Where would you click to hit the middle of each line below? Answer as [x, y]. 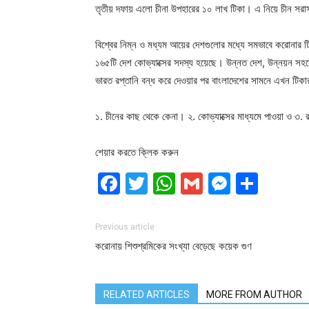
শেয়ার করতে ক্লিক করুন [137, 152]
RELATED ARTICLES [147, 295]
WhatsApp [230, 183]
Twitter [185, 183]
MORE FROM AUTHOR [254, 295]
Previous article [125, 227]
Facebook [171, 183]
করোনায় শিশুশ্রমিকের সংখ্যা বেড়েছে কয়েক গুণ [173, 247]
